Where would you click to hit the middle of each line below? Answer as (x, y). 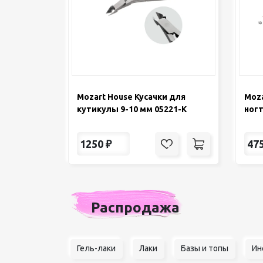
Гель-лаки (96, 249)
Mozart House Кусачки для (131, 97)
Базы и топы (205, 249)
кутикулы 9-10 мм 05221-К (132, 109)
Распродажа (135, 208)
